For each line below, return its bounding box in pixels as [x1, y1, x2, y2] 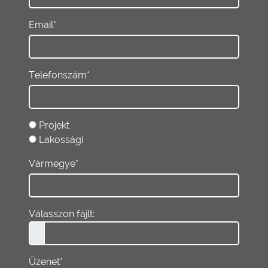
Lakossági [39, 133, 83, 145]
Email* [29, 19, 56, 31]
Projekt [39, 119, 69, 131]
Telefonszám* [29, 69, 90, 81]
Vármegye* [29, 157, 78, 169]
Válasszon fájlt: [29, 208, 95, 220]
